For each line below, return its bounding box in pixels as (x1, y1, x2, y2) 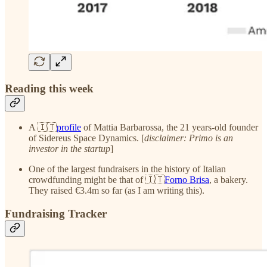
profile (57, 122, 81, 133)
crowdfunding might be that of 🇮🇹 (29, 175, 164, 185)
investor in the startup (29, 144, 110, 154)
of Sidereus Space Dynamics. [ (29, 133, 144, 144)
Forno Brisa (164, 175, 209, 185)
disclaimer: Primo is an (144, 133, 233, 144)
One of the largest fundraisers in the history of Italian (29, 164, 226, 175)
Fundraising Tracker (5, 207, 107, 220)
